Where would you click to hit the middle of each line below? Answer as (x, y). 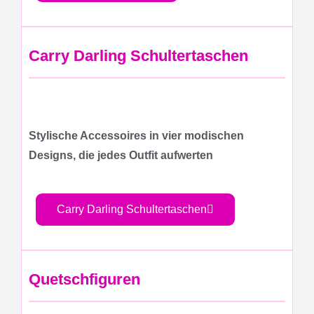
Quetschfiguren (84, 279)
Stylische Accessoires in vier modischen (136, 135)
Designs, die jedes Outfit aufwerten (121, 155)
